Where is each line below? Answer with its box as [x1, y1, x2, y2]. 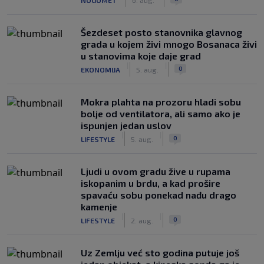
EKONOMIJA [81, 65, 120, 74]
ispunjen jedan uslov [81, 120, 171, 131]
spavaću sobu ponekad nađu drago [81, 189, 236, 200]
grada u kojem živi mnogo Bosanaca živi [81, 38, 257, 49]
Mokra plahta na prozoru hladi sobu [81, 96, 241, 107]
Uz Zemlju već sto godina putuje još [81, 247, 239, 258]
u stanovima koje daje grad [81, 50, 201, 61]
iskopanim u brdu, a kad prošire [81, 177, 220, 189]
